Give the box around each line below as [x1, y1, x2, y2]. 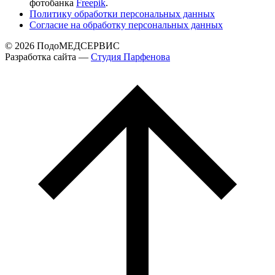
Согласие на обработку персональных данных [29, 20, 223, 31]
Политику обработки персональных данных [29, 9, 215, 20]
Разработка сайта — [5, 52, 91, 63]
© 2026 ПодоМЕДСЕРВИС [5, 41, 120, 52]
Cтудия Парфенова [91, 52, 170, 63]
